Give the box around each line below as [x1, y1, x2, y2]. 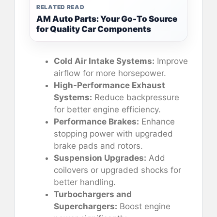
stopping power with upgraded [54, 129, 173, 139]
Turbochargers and [54, 189, 132, 200]
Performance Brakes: [54, 117, 139, 127]
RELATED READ [36, 3, 85, 11]
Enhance [139, 117, 175, 127]
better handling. [54, 177, 116, 187]
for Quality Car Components [36, 24, 151, 34]
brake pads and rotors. [54, 141, 143, 151]
